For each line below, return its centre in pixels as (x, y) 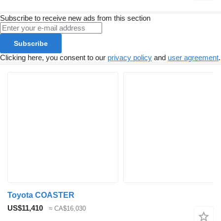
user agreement (193, 58)
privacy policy (130, 58)
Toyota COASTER (41, 195)
